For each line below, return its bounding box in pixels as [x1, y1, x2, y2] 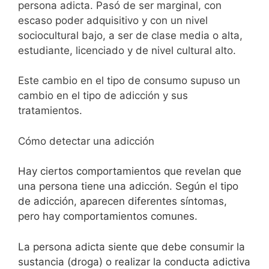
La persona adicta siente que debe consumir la [18, 240, 245, 253]
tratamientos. [18, 104, 82, 117]
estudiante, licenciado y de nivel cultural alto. [18, 44, 236, 56]
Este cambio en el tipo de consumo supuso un [18, 74, 240, 87]
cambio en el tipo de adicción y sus [18, 89, 188, 102]
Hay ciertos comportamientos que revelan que [18, 165, 241, 178]
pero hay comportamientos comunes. [18, 210, 201, 223]
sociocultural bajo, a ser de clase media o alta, [18, 29, 243, 41]
